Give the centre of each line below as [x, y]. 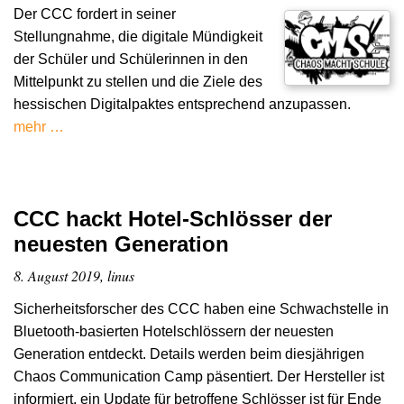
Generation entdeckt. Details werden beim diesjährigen [189, 354]
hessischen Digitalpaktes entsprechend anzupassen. [182, 104]
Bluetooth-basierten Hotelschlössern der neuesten [174, 332]
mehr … [39, 126]
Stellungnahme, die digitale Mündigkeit [138, 36]
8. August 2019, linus [74, 275]
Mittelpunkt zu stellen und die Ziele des [138, 81]
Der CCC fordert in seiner [95, 14]
